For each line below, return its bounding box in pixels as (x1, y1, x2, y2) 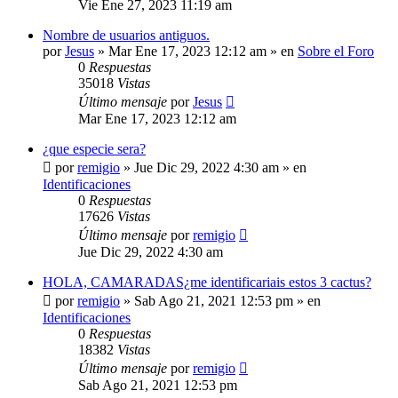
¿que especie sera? (43, 141, 146, 157)
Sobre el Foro (298, 44, 374, 60)
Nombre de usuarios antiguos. (43, 28, 210, 44)
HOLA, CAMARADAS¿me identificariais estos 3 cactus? (43, 275, 371, 291)
